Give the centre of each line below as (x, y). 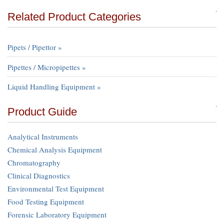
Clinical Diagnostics (39, 176)
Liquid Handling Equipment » (54, 87)
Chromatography (34, 163)
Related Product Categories (74, 16)
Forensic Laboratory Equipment (57, 215)
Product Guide (42, 112)
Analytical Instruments (43, 137)
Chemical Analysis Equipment (55, 150)
